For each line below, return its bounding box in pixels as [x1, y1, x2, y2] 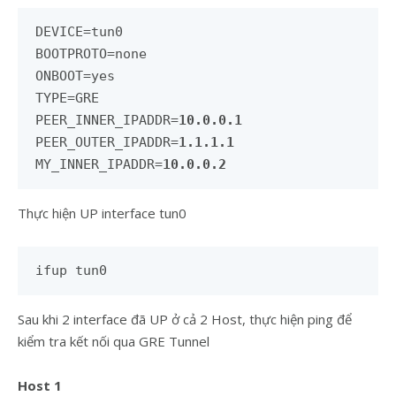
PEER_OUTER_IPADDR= [35, 134, 179, 150]
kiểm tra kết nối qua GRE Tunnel [18, 332, 209, 350]
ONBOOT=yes [35, 68, 115, 84]
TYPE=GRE [35, 90, 99, 106]
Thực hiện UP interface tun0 [18, 204, 187, 222]
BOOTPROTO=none [35, 46, 147, 62]
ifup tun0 [35, 263, 107, 278]
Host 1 [18, 377, 62, 394]
